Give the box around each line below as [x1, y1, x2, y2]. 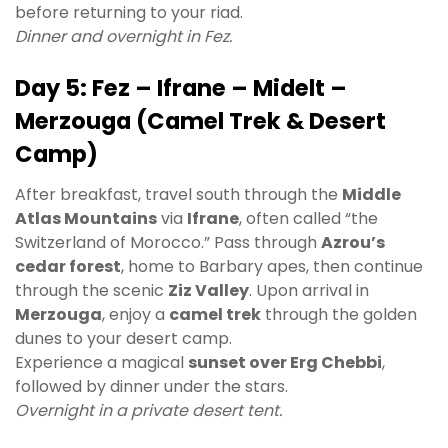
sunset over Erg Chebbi [188, 351, 382, 375]
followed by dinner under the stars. [15, 375, 288, 399]
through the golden [261, 303, 417, 327]
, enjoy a [102, 303, 169, 327]
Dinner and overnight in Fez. [15, 25, 232, 49]
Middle [342, 183, 401, 207]
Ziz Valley [168, 279, 249, 303]
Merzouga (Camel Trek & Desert [15, 104, 386, 137]
